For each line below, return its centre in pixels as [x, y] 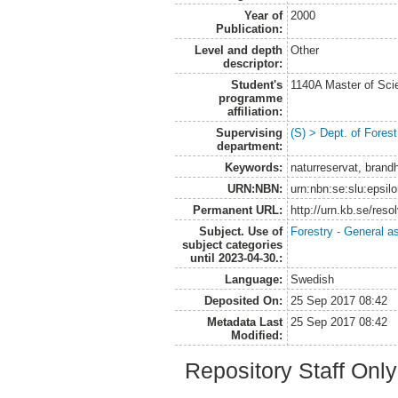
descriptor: [252, 63]
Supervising [249, 132]
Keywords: [253, 167]
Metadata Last [244, 322]
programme [250, 98]
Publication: [249, 28]
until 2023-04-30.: [236, 258]
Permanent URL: [237, 210]
